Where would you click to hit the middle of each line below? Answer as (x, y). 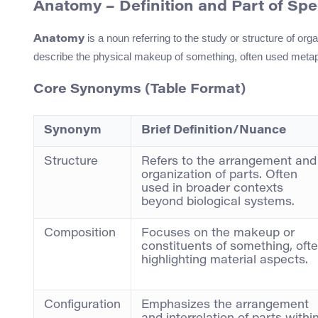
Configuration (82, 305)
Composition (80, 233)
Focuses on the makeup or (218, 233)
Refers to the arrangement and (229, 161)
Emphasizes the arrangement (225, 305)
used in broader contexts (212, 188)
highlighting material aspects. (225, 260)
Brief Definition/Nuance (214, 130)
